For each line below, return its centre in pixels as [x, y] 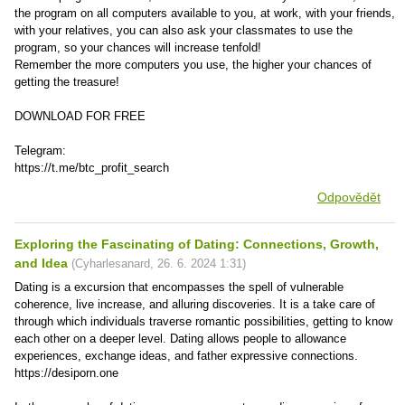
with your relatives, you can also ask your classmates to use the [184, 30]
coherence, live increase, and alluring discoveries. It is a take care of [195, 304]
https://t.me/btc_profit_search [92, 168]
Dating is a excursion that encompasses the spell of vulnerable [179, 287]
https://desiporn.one [66, 373]
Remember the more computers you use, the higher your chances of [193, 65]
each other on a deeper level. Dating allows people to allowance [180, 339]
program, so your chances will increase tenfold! [138, 47]
